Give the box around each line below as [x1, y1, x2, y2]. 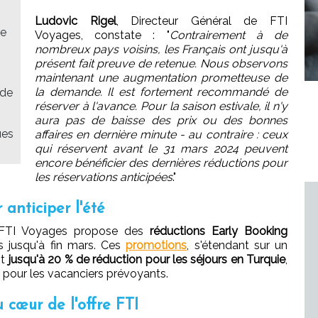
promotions [126, 238, 187, 252]
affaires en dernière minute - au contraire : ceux [35, 127, 287, 141]
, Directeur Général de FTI [116, 13, 288, 28]
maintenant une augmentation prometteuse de [35, 70, 287, 84]
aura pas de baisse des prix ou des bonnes [35, 113, 287, 127]
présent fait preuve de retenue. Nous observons [35, 56, 287, 70]
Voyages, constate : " [35, 28, 170, 42]
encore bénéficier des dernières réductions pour [35, 155, 287, 170]
